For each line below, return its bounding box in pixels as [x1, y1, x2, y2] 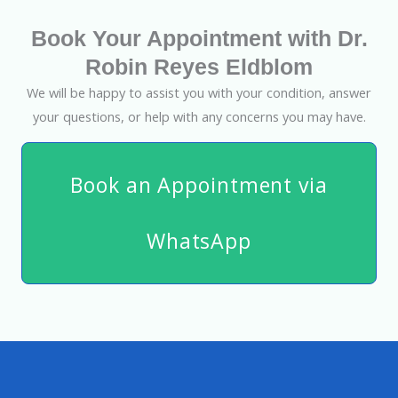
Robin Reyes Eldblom [85, 54, 313, 80]
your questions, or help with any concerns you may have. [32, 107, 366, 126]
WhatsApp [146, 226, 252, 255]
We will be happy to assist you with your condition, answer [27, 84, 371, 102]
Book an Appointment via [70, 170, 328, 199]
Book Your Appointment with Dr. [30, 26, 368, 52]
